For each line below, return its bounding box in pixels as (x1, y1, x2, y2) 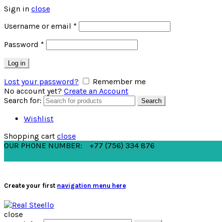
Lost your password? (4, 77, 79, 86)
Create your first (4, 182, 57, 190)
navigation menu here (57, 182, 126, 190)
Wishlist (24, 114, 54, 123)
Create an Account (64, 86, 128, 96)
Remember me (93, 77, 146, 86)
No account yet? (4, 86, 62, 96)
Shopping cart (4, 131, 55, 141)
